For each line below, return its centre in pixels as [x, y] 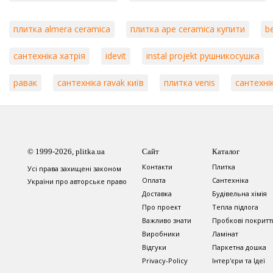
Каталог [226, 151]
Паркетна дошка [239, 247]
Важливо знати [167, 220]
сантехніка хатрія [49, 56]
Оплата [154, 180]
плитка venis [190, 83]
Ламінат [225, 234]
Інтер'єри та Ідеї [239, 261]
